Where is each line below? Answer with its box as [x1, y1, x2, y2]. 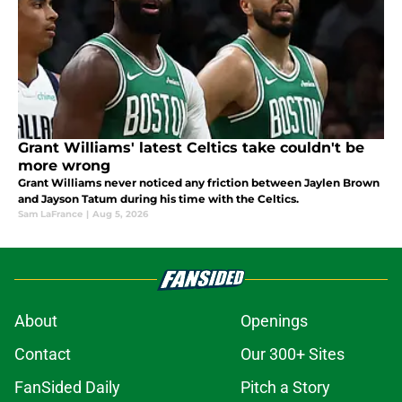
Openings [240, 310, 308, 330]
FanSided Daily [14, 377, 120, 397]
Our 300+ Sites [240, 344, 345, 363]
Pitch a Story [240, 377, 330, 397]
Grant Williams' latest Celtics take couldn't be [18, 138, 364, 156]
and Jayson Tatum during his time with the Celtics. [18, 191, 299, 205]
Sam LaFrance [18, 207, 83, 220]
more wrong [18, 156, 110, 174]
